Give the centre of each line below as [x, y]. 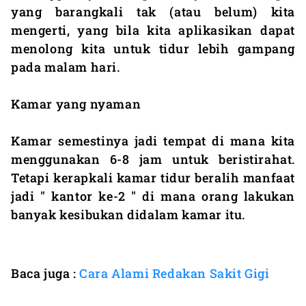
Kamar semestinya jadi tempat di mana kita [153, 140]
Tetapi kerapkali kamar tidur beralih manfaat [153, 177]
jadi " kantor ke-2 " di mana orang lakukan [153, 196]
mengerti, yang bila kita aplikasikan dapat [153, 30]
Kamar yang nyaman [76, 103]
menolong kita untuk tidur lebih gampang [153, 48]
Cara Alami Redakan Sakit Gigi [175, 273]
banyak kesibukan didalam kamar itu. [128, 214]
